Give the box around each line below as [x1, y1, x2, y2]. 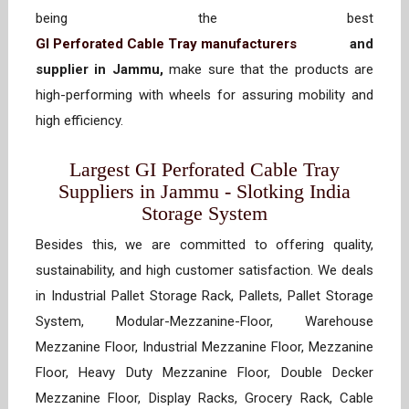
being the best [36, 10, 373, 27]
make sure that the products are [163, 61, 373, 79]
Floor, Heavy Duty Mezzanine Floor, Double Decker [36, 364, 373, 382]
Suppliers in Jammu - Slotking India [58, 180, 351, 204]
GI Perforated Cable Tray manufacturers [36, 36, 297, 53]
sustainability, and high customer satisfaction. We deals [36, 262, 373, 279]
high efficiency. [36, 112, 131, 130]
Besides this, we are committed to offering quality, [36, 236, 373, 254]
